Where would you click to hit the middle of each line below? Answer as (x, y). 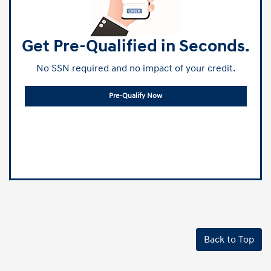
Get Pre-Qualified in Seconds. (135, 47)
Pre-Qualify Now (135, 96)
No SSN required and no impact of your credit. (135, 69)
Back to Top (229, 239)
